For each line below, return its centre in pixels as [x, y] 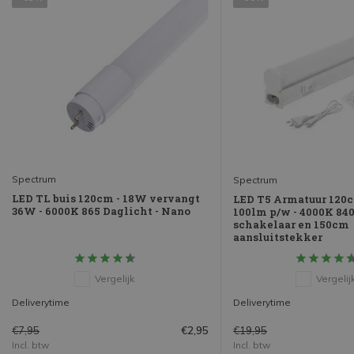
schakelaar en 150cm [291, 224]
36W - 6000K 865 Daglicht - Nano [101, 211]
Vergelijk [114, 278]
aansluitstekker [278, 237]
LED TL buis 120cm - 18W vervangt [106, 198]
